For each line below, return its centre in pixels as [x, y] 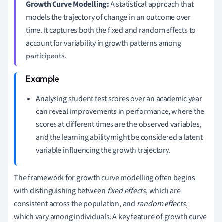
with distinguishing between [60, 191]
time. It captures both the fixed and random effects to [111, 30]
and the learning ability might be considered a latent [119, 137]
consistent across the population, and [75, 203]
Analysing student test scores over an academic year [119, 98]
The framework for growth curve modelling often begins [105, 178]
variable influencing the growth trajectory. [103, 150]
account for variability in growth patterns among [104, 43]
